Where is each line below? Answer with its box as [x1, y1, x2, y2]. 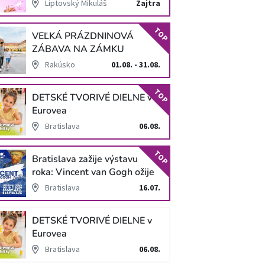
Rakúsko [45, 59, 76, 70]
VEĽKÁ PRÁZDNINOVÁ [32, 29, 134, 43]
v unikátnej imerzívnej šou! [32, 178, 146, 192]
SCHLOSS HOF [32, 55, 98, 69]
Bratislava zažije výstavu [32, 152, 138, 166]
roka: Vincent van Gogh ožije [32, 165, 155, 179]
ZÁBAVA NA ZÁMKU [32, 42, 125, 56]
